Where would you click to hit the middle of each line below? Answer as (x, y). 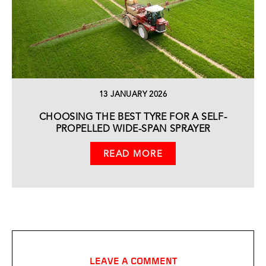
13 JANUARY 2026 (133, 94)
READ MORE (133, 154)
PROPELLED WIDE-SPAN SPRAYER (133, 129)
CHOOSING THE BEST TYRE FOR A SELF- (133, 117)
